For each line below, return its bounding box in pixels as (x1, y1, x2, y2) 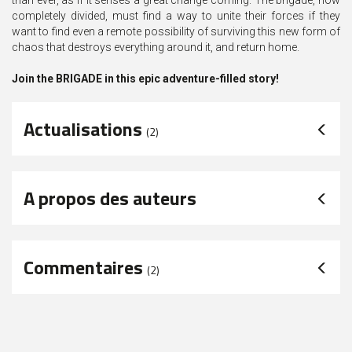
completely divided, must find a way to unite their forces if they (12, 9, 340, 23)
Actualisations (24, 115, 146, 144)
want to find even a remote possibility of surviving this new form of (12, 25, 340, 38)
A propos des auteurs (24, 184, 196, 213)
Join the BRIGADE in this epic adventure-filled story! (12, 72, 279, 86)
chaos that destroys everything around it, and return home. (12, 41, 299, 54)
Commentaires (24, 253, 147, 282)
